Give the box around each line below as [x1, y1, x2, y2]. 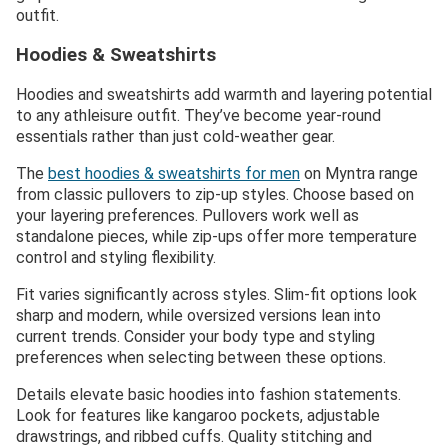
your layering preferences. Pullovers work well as [16, 206, 359, 226]
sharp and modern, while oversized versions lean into [16, 306, 381, 326]
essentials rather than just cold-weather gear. [16, 127, 335, 147]
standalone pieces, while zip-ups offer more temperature [16, 227, 417, 247]
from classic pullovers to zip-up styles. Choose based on [16, 185, 414, 205]
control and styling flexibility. [16, 248, 216, 268]
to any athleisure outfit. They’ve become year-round [16, 106, 381, 126]
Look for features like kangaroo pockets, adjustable [16, 406, 380, 426]
